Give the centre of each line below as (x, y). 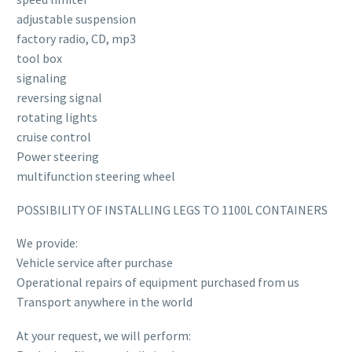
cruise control (54, 136)
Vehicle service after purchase (95, 263)
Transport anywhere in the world (104, 302)
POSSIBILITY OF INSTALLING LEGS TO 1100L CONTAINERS (172, 209)
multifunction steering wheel (96, 176)
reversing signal (59, 97)
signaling (42, 77)
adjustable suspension (76, 18)
